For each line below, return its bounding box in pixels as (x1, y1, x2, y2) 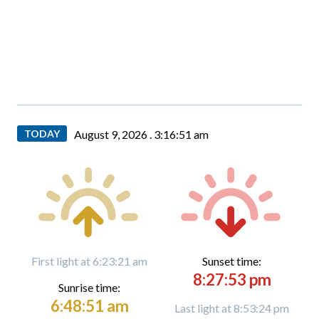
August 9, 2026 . (74, 127, 154, 141)
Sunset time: (202, 254, 261, 268)
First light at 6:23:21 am (31, 254, 147, 268)
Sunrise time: (58, 281, 120, 294)
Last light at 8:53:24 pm (174, 301, 289, 315)
